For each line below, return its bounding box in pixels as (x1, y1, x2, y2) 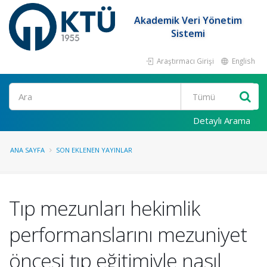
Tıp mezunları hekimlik (9, 194, 200, 222)
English (230, 56, 255, 66)
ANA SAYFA (10, 145, 45, 154)
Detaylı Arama (193, 114, 250, 126)
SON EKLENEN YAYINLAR (56, 145, 132, 154)
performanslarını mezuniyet (9, 221, 247, 248)
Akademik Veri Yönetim (134, 14, 243, 27)
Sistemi (171, 27, 206, 40)
